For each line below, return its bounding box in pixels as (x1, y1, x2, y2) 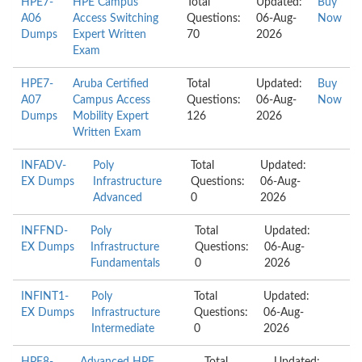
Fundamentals (90, 258, 160, 269)
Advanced (92, 192, 142, 204)
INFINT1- (21, 291, 69, 302)
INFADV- (21, 160, 66, 171)
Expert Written (73, 29, 146, 40)
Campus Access (73, 95, 150, 106)
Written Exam (73, 127, 141, 138)
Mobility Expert (73, 111, 149, 122)
